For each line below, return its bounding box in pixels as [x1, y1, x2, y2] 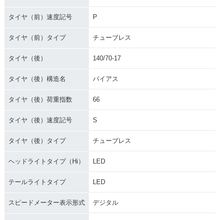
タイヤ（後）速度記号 [8, 116, 72, 124]
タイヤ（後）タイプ [8, 137, 66, 144]
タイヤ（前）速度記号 [8, 13, 72, 21]
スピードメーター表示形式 [8, 198, 85, 206]
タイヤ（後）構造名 [8, 75, 66, 82]
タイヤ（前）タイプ [8, 33, 66, 41]
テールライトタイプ [8, 178, 66, 186]
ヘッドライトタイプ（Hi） [8, 157, 84, 165]
